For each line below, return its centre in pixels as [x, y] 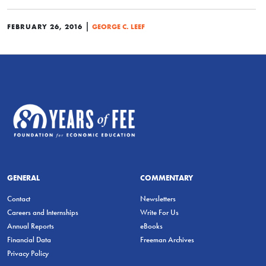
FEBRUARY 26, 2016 [45, 26]
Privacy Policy [28, 253]
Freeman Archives [167, 239]
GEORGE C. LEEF [118, 26]
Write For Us [159, 212]
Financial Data [29, 239]
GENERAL [23, 177]
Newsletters [158, 198]
